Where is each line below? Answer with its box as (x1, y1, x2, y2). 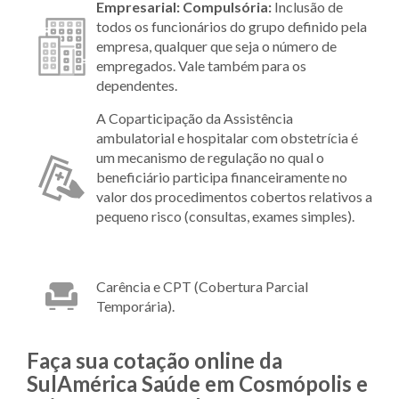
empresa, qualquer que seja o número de (96, 37, 337, 54)
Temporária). (96, 297, 175, 314)
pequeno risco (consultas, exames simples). (96, 207, 354, 224)
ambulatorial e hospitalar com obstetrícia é (96, 128, 358, 146)
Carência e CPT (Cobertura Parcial (96, 277, 308, 295)
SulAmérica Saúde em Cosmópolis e (27, 370, 368, 396)
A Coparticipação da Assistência (96, 109, 293, 126)
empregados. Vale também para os (96, 56, 306, 74)
